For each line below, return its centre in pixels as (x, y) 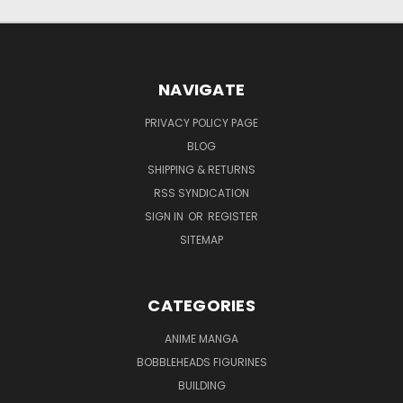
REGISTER (233, 216)
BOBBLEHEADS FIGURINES (201, 362)
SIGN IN (166, 216)
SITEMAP (201, 239)
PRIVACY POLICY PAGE (201, 122)
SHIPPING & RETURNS (201, 169)
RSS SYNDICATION (201, 193)
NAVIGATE (201, 89)
